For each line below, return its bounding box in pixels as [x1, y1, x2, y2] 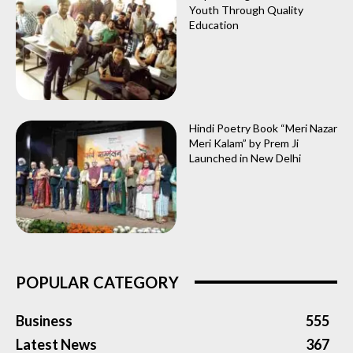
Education [189, 18, 239, 32]
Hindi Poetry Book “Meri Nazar [189, 121, 337, 136]
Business [16, 311, 72, 329]
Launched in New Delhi [189, 151, 301, 165]
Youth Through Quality [189, 3, 303, 17]
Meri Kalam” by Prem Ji [189, 136, 299, 150]
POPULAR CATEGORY [16, 272, 179, 292]
